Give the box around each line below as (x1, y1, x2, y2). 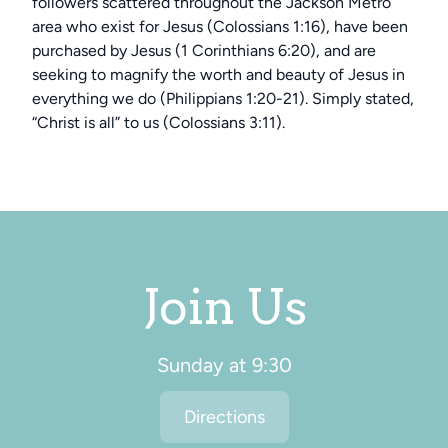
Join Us (141, 278, 307, 336)
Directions (183, 406, 265, 428)
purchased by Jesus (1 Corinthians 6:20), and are (32, 41, 376, 60)
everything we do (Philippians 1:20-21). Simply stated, (32, 89, 414, 108)
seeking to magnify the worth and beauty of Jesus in (32, 65, 405, 84)
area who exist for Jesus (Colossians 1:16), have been (32, 17, 408, 36)
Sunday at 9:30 (156, 353, 292, 377)
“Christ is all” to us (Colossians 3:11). (32, 113, 285, 132)
